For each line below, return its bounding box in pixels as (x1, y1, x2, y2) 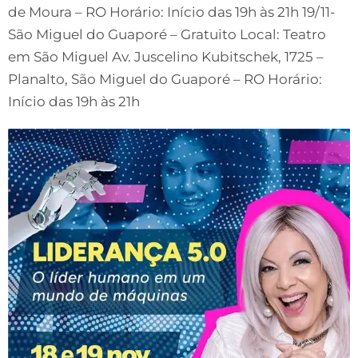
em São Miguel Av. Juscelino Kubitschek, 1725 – (8, 49, 324, 65)
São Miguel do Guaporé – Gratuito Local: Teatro (8, 26, 326, 42)
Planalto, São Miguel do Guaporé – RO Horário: (8, 71, 322, 87)
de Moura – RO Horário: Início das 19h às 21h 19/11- (8, 4, 336, 20)
